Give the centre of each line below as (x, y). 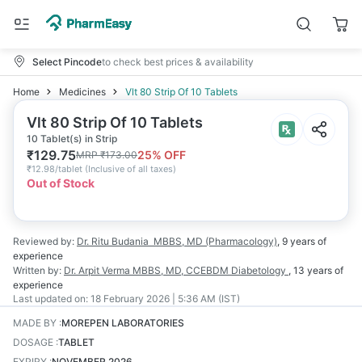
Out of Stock (61, 183)
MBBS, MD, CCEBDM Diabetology (210, 270)
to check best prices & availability (178, 61)
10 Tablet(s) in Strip (72, 139)
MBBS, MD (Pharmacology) (215, 241)
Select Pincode (67, 61)
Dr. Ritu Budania (113, 241)
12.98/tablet (57, 169)
